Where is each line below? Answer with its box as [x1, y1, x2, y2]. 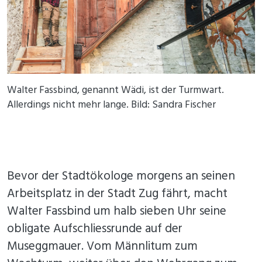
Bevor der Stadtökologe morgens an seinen [7, 167, 235, 187]
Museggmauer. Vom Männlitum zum [7, 237, 198, 257]
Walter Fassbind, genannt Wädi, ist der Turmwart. [7, 82, 224, 99]
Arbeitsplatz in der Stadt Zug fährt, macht [7, 184, 227, 204]
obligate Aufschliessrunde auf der [7, 219, 182, 239]
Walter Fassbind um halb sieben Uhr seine [7, 202, 226, 222]
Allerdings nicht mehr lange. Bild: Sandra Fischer [7, 96, 216, 114]
